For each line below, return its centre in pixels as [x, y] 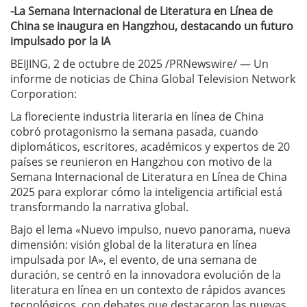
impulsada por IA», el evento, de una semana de [134, 260]
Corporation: [44, 94]
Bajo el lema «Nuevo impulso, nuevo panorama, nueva [150, 230]
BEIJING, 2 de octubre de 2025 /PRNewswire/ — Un [139, 64]
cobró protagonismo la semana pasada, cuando [134, 132]
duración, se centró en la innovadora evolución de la [146, 275]
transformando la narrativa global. [99, 207]
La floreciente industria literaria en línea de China [137, 116]
